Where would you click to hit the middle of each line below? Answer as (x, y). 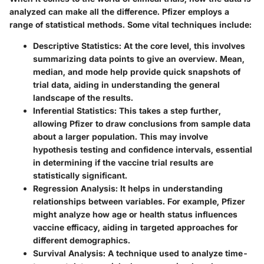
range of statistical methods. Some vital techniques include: (131, 24)
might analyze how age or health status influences (135, 214)
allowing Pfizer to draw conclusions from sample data (142, 123)
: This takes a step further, (168, 110)
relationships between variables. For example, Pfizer (139, 201)
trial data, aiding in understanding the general (126, 84)
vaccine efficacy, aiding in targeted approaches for (136, 227)
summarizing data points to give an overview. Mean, (139, 58)
